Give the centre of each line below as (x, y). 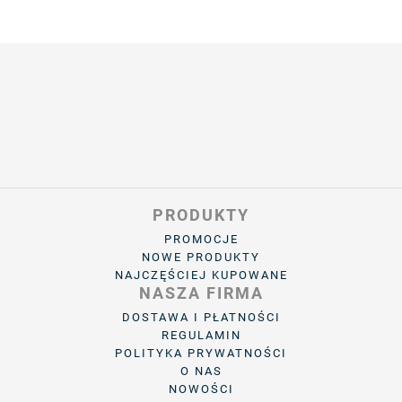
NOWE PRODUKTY (201, 257)
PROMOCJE (201, 239)
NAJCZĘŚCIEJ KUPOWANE (201, 275)
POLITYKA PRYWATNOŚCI (201, 353)
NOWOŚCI (201, 389)
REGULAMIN (201, 335)
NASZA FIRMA (201, 293)
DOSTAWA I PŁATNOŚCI (201, 317)
